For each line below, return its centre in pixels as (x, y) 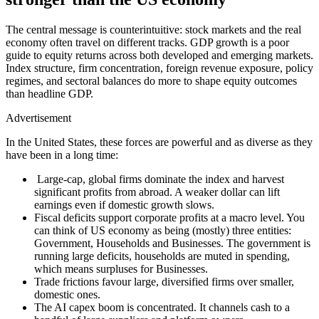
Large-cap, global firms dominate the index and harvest (159, 179)
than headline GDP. (49, 93)
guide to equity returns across (73, 55)
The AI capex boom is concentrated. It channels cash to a (162, 307)
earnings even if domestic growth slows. (124, 204)
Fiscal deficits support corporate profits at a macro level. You (169, 217)
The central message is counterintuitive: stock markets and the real (153, 29)
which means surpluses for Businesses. (121, 268)
